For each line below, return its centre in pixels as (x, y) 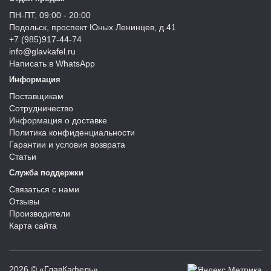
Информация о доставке (58, 120)
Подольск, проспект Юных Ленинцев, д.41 (93, 27)
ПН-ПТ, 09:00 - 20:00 (50, 15)
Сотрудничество (41, 108)
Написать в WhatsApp (52, 63)
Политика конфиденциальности (72, 132)
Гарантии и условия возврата (67, 144)
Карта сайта (33, 225)
